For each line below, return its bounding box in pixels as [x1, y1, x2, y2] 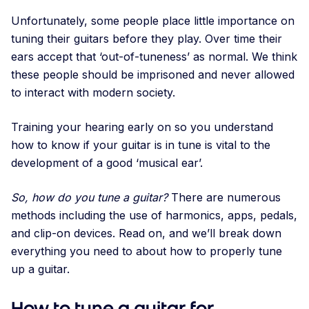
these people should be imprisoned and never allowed [11, 68, 295, 82]
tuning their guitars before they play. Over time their [11, 32, 282, 46]
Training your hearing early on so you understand [11, 120, 273, 134]
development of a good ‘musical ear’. [11, 156, 206, 170]
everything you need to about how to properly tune [11, 244, 282, 259]
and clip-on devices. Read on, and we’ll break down [11, 226, 281, 241]
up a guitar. [11, 262, 70, 277]
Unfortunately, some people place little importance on [11, 14, 295, 28]
